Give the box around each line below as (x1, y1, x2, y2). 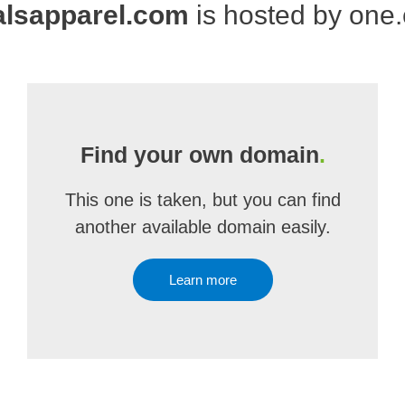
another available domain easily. (74, 217, 331, 237)
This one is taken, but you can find (64, 190, 341, 210)
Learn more (168, 272, 237, 287)
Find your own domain (80, 142, 319, 167)
